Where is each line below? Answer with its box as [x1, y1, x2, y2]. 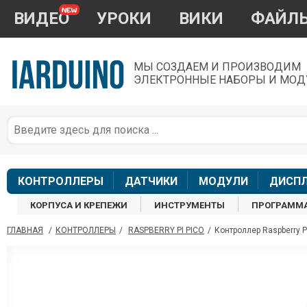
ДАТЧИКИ [124, 175, 177, 188]
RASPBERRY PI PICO [128, 225, 204, 236]
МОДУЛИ [198, 175, 248, 188]
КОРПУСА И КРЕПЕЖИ [30, 200, 128, 211]
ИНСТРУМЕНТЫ [154, 200, 225, 211]
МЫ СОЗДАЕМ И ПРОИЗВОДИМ [134, 60, 301, 73]
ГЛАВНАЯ [7, 225, 43, 236]
